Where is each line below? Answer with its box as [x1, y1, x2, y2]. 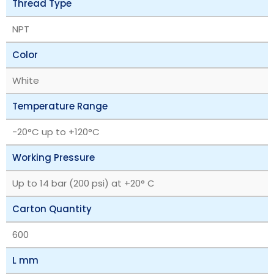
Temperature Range [12, 99, 108, 113]
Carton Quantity [12, 202, 92, 215]
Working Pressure [12, 150, 95, 164]
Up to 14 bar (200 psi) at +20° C [12, 176, 155, 190]
